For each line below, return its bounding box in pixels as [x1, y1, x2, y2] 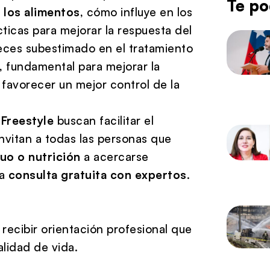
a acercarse [80, 149, 149, 164]
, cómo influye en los [80, 4, 192, 19]
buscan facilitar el [54, 113, 154, 128]
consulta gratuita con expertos [8, 167, 187, 182]
